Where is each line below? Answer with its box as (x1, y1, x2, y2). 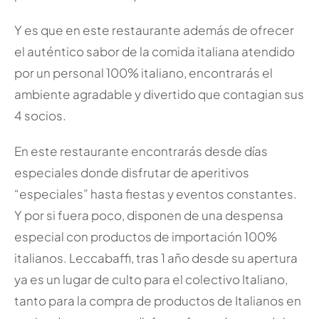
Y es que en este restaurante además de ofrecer (14, 22, 294, 38)
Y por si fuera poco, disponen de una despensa (14, 207, 283, 224)
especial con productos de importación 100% (14, 229, 277, 245)
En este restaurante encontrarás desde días (14, 143, 268, 159)
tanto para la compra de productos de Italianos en (14, 293, 301, 309)
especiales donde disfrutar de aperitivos (14, 164, 249, 181)
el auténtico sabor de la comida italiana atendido (14, 43, 295, 60)
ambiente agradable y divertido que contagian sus (14, 86, 304, 103)
